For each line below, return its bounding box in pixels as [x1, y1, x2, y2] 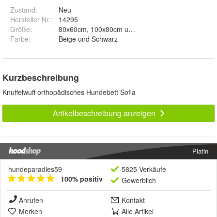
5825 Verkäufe [122, 164, 166, 174]
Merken [19, 206, 42, 216]
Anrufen [19, 195, 43, 205]
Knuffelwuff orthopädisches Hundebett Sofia [2, 87, 136, 97]
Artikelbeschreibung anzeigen [52, 107, 157, 119]
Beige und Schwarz [92, 33, 118, 44]
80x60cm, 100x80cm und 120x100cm [138, 24, 174, 34]
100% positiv [61, 173, 103, 184]
